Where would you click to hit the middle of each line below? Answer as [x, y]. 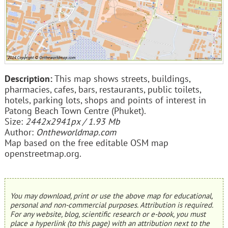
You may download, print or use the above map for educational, [111, 196]
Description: [28, 78]
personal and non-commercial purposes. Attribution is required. [111, 205]
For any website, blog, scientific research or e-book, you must [108, 214]
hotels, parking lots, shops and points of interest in [105, 100]
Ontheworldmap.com [76, 132]
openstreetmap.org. [43, 153]
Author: [20, 132]
